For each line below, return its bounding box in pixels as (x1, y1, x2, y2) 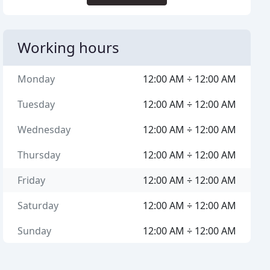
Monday (17, 72, 55, 86)
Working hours (17, 37, 120, 57)
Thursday (17, 148, 61, 162)
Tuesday (17, 98, 55, 111)
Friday (17, 174, 46, 187)
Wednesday (17, 123, 71, 136)
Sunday (17, 224, 52, 237)
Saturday (17, 199, 59, 212)
